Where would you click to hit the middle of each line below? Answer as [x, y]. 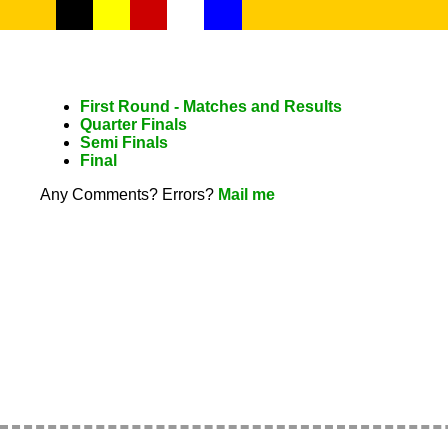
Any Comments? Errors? [129, 194]
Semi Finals [124, 142]
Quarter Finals [133, 124]
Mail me [246, 194]
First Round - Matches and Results [211, 106]
